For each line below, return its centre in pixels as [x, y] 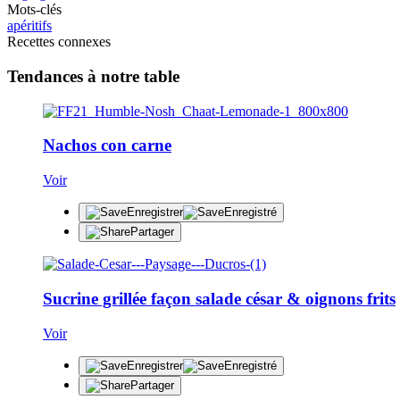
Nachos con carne [107, 146]
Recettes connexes [59, 42]
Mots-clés [34, 10]
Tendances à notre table [93, 76]
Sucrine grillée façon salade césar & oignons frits [219, 298]
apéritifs [29, 26]
